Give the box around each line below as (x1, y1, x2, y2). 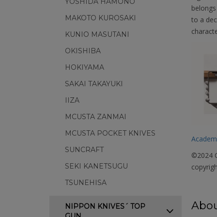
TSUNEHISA (65, 178, 107, 187)
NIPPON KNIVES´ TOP (65, 202, 145, 211)
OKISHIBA (65, 46, 101, 55)
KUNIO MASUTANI (65, 30, 129, 39)
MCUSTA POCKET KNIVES (65, 129, 155, 138)
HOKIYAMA (65, 63, 104, 72)
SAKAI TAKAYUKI (65, 79, 123, 88)
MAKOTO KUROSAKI (65, 14, 136, 22)
